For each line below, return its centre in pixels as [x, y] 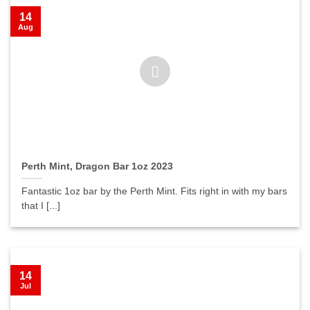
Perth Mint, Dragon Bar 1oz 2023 [98, 166]
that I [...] [41, 206]
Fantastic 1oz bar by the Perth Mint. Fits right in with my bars [155, 191]
